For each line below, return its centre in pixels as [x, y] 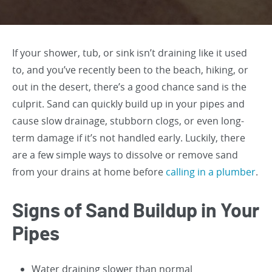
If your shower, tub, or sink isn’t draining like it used [130, 53]
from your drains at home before [89, 172]
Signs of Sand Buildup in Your [136, 211]
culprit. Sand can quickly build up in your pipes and [128, 104]
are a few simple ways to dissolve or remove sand [125, 155]
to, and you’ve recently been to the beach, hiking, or [130, 70]
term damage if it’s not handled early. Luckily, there [129, 138]
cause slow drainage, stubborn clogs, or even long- [128, 121]
